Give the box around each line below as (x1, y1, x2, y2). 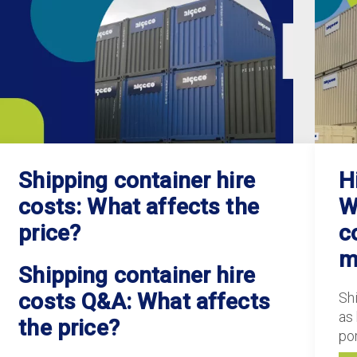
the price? (18, 315, 120, 341)
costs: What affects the (18, 194, 259, 220)
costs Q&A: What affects (18, 288, 270, 315)
